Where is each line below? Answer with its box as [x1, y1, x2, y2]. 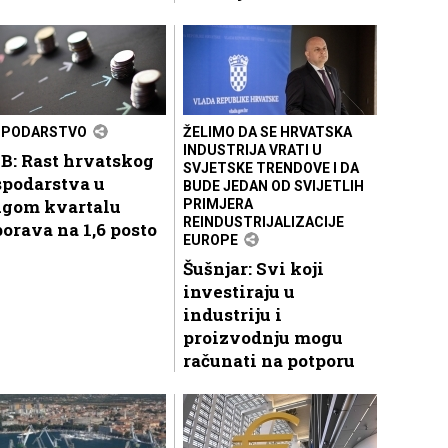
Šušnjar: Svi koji [183, 256, 324, 280]
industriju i [183, 302, 282, 326]
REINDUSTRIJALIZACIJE [183, 213, 344, 230]
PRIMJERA [183, 195, 253, 212]
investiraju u [183, 279, 295, 303]
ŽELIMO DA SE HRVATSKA [183, 123, 352, 140]
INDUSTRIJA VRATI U [183, 141, 322, 158]
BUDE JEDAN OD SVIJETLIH [183, 177, 364, 194]
